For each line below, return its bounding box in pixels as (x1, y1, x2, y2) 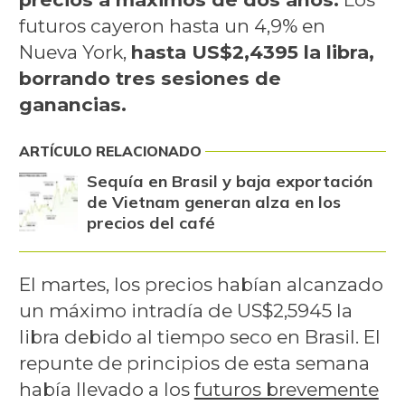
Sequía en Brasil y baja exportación (86, 170, 372, 192)
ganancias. (18, 93, 127, 117)
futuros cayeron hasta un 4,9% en (18, 14, 325, 38)
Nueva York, (18, 41, 131, 64)
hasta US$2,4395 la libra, (130, 41, 374, 64)
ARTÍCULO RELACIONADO (18, 142, 202, 161)
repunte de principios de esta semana (18, 352, 370, 375)
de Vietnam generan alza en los (86, 191, 341, 212)
